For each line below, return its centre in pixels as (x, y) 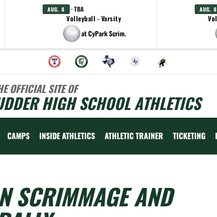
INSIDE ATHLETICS (67, 136)
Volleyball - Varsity (94, 18)
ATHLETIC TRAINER (134, 136)
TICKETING (189, 136)
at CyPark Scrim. (103, 33)
